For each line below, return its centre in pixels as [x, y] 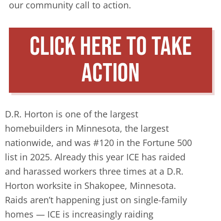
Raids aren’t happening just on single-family [96, 200]
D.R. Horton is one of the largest [72, 114]
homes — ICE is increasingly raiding [79, 214]
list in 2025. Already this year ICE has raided [95, 157]
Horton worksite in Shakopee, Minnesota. [91, 185]
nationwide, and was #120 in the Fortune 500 [98, 143]
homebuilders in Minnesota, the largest [87, 128]
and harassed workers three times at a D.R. [94, 171]
